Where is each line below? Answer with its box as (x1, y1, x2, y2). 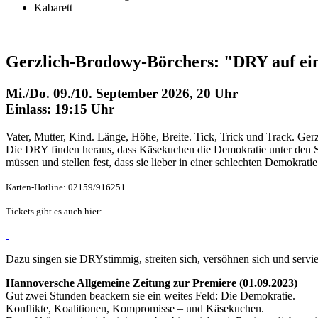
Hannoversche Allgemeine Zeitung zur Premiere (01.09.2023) (6, 276, 300, 289)
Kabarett (34, 1, 72, 13)
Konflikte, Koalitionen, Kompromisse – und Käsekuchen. (6, 302, 267, 314)
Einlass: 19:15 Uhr (6, 101, 114, 116)
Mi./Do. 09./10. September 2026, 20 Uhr (6, 85, 238, 101)
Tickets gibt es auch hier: (6, 205, 102, 216)
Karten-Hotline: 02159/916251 (6, 181, 126, 192)
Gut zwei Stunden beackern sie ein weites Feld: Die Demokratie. (6, 289, 295, 302)
